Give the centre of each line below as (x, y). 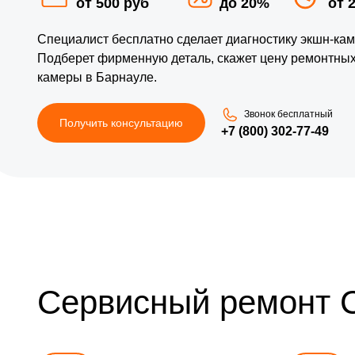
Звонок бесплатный (288, 115)
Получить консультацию (121, 122)
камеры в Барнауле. (97, 77)
